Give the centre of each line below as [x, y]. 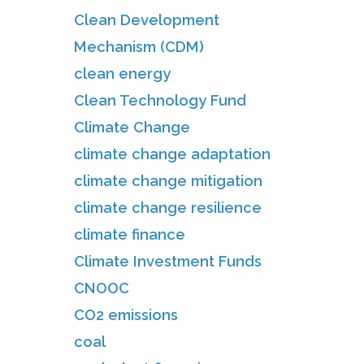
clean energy [122, 73]
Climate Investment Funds [168, 261]
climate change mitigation [168, 180]
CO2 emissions [126, 314]
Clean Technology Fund [160, 100]
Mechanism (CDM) [139, 46]
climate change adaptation [172, 154]
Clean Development [147, 19]
